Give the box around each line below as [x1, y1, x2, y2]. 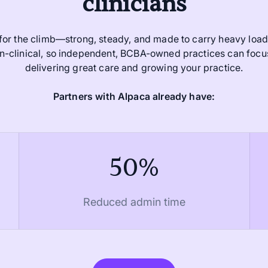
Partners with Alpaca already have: [53, 90, 215, 103]
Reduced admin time [83, 196, 185, 209]
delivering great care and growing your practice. [25, 62, 243, 74]
